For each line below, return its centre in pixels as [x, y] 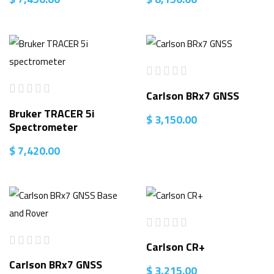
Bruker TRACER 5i [52, 113]
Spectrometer [43, 127]
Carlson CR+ [176, 247]
